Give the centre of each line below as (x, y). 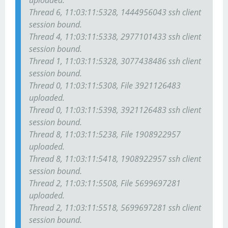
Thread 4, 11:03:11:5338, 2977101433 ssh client (115, 37)
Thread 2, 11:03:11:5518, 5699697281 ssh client (115, 208)
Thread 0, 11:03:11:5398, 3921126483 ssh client (115, 110)
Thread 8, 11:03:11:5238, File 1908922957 (105, 135)
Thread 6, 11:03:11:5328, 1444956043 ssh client (115, 12)
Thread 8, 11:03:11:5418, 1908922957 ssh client (115, 159)
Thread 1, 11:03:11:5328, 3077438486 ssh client (115, 61)
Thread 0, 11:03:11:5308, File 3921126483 (105, 86)
